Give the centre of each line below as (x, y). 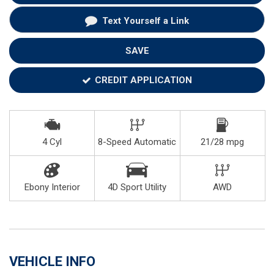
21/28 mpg (223, 142)
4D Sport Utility (137, 187)
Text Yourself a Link (146, 20)
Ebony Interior (52, 187)
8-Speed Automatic (137, 142)
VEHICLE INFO (52, 261)
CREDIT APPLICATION (143, 80)
